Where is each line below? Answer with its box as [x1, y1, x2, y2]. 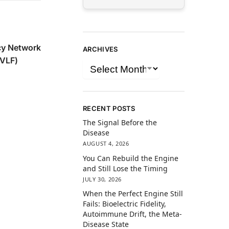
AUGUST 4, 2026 [83, 140, 129, 148]
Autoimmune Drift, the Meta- [83, 209, 182, 219]
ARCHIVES [83, 44, 118, 53]
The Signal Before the [83, 118, 157, 128]
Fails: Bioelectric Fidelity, [83, 198, 167, 209]
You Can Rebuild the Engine [83, 153, 179, 163]
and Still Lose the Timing [83, 163, 168, 173]
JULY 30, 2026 [83, 175, 122, 183]
